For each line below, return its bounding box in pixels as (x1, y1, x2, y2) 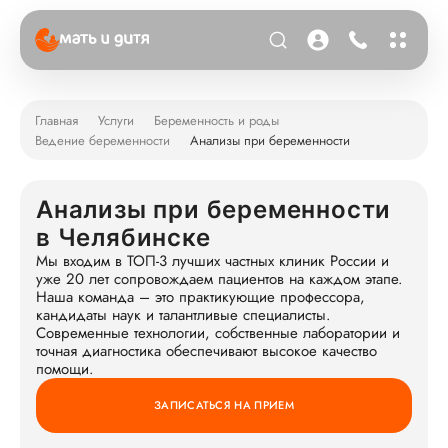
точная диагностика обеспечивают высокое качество (36, 340, 377, 362)
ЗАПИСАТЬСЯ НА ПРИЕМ (153, 397, 295, 413)
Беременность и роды (154, 110, 279, 130)
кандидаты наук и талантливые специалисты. (36, 304, 331, 326)
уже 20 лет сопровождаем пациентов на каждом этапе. (36, 268, 403, 290)
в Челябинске (36, 223, 211, 252)
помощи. (36, 358, 94, 380)
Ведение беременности (35, 130, 170, 150)
